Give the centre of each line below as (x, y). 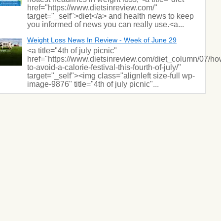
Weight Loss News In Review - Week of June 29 (102, 40)
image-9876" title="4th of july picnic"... (93, 84)
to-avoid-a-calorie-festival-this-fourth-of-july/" (104, 67)
